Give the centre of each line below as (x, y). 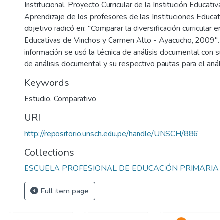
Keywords (47, 83)
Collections (49, 152)
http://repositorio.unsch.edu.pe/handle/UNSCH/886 (111, 134)
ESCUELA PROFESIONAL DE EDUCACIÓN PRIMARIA (121, 168)
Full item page (64, 191)
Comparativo (75, 99)
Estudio (37, 99)
